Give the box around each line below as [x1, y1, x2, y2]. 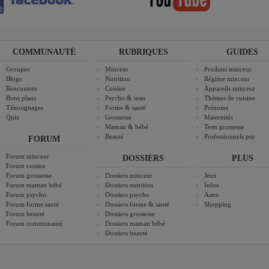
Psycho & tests [105, 94, 146, 102]
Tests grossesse [204, 123, 245, 131]
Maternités [204, 113, 234, 121]
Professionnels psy [204, 133, 256, 141]
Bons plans [6, 94, 37, 102]
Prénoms [204, 104, 229, 112]
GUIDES [226, 47, 259, 57]
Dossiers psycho [105, 191, 150, 199]
